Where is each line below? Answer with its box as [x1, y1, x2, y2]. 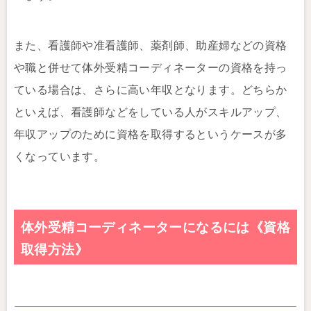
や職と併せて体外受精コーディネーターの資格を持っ [14, 62, 287, 74]
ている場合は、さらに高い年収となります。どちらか [14, 84, 287, 96]
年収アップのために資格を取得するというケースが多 [14, 128, 287, 140]
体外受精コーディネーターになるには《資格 [21, 220, 290, 235]
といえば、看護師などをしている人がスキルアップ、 [14, 106, 287, 118]
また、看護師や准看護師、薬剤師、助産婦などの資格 [14, 40, 287, 51]
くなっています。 [14, 151, 106, 162]
